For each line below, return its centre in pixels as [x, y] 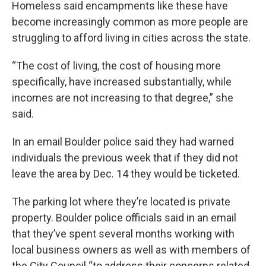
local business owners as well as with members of [131, 250]
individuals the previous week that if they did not [125, 158]
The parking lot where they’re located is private [121, 202]
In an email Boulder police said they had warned [123, 142]
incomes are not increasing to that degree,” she [123, 98]
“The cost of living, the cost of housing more [116, 66]
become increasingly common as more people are [130, 22]
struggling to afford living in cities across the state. [131, 38]
